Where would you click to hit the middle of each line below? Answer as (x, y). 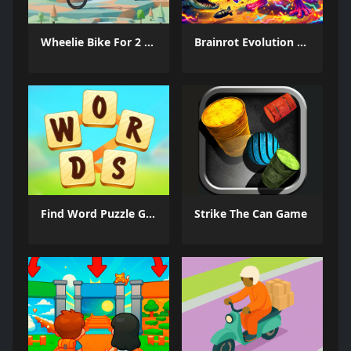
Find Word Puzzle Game (150, 213)
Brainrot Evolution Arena (302, 42)
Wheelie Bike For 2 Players (149, 42)
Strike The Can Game (251, 213)
